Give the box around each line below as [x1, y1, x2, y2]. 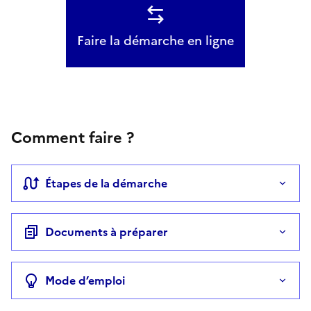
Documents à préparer [45, 223, 168, 240]
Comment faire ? [11, 126, 134, 149]
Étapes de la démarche [45, 174, 167, 192]
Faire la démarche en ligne [77, 31, 234, 50]
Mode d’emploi [45, 271, 125, 289]
